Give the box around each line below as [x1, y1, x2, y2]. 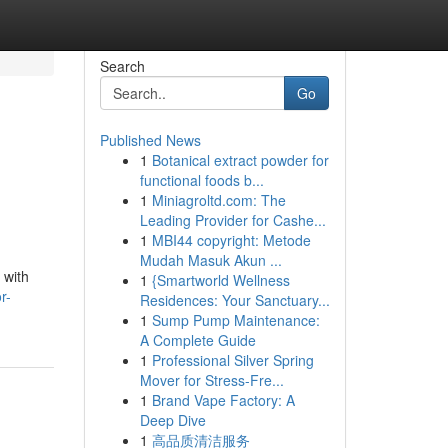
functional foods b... [139, 170, 264, 190]
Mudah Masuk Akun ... [139, 250, 282, 270]
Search [99, 56, 145, 76]
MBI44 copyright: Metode [151, 230, 311, 250]
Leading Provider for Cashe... [139, 210, 326, 230]
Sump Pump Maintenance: [151, 310, 320, 330]
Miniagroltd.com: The [151, 190, 286, 210]
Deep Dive [139, 410, 206, 430]
